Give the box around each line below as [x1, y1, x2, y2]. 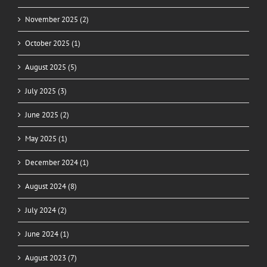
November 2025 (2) [25, 14, 89, 24]
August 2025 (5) [25, 61, 77, 72]
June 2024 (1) [25, 228, 69, 239]
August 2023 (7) [25, 252, 77, 263]
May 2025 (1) [25, 133, 67, 144]
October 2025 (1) [25, 38, 80, 48]
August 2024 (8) [25, 181, 77, 191]
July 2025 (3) [25, 85, 67, 96]
